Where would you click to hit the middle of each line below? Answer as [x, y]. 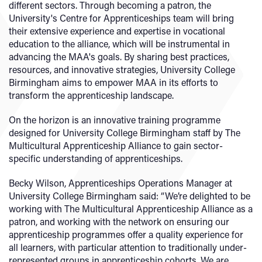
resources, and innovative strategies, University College [122, 69]
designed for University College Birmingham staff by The [125, 132]
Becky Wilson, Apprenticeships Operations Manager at [120, 183]
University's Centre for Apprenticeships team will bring [121, 18]
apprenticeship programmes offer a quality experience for [126, 234]
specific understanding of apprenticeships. [96, 158]
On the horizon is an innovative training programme [115, 120]
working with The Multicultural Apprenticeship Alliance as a [131, 208]
